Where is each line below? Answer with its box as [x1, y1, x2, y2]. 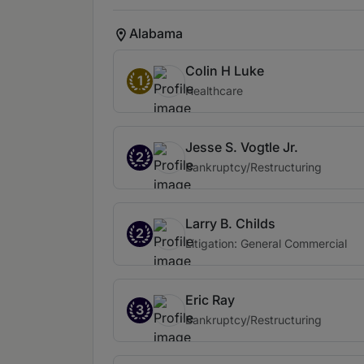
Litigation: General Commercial [185, 236, 347, 250]
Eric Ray [185, 292, 235, 308]
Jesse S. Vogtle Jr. [185, 139, 298, 155]
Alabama [129, 24, 183, 41]
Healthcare [185, 84, 243, 97]
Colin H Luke [185, 63, 264, 79]
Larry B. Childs [185, 215, 275, 232]
